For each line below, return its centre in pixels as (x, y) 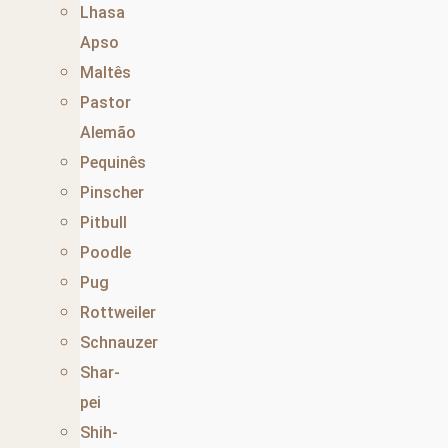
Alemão (108, 133)
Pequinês (113, 163)
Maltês (105, 73)
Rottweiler (118, 313)
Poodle (105, 253)
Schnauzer (119, 343)
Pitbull (103, 223)
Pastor (105, 103)
